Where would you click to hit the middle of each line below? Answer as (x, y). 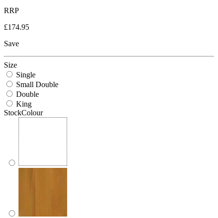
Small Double (37, 84)
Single (26, 74)
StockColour (23, 112)
